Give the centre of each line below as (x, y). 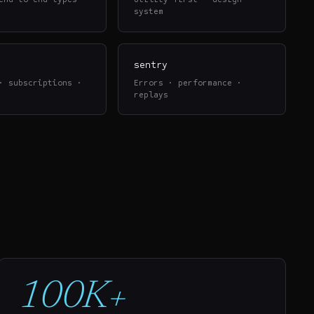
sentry (151, 64)
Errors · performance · (188, 83)
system (149, 12)
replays (151, 95)
